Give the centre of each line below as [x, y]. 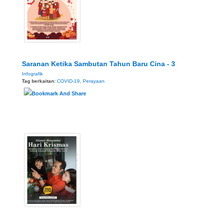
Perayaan [94, 81]
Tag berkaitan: [39, 81]
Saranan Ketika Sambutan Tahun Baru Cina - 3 [99, 64]
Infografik [32, 74]
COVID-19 [68, 81]
